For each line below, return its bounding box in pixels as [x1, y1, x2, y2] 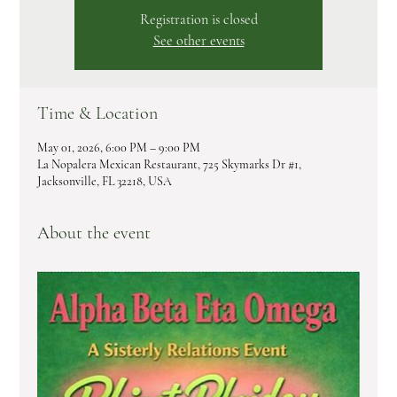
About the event [37, 222, 152, 245]
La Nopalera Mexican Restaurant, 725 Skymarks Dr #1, [37, 157, 302, 173]
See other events [152, 32, 245, 51]
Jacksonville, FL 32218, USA [37, 174, 173, 190]
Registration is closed [139, 11, 258, 29]
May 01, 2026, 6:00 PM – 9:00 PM [37, 140, 201, 156]
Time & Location [37, 103, 159, 125]
